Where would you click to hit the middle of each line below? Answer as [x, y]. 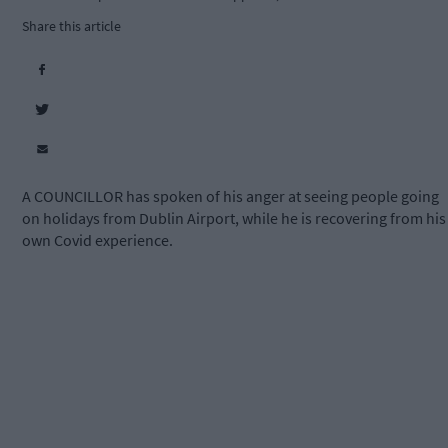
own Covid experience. [97, 240]
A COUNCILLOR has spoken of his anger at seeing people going [230, 196]
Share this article [71, 26]
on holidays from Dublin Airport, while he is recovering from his [234, 218]
